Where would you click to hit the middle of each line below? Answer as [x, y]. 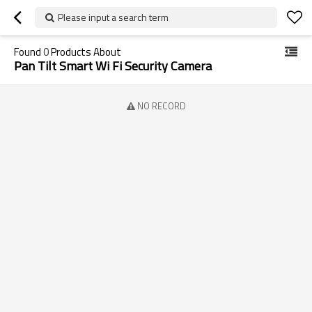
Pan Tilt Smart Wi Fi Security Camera [113, 66]
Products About [85, 52]
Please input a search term [113, 17]
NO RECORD [161, 106]
